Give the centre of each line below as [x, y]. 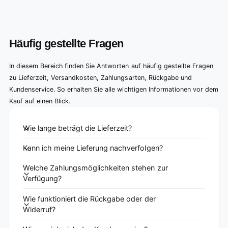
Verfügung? [42, 179]
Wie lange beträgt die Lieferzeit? [78, 128]
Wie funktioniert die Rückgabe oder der [89, 198]
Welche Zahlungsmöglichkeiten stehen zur [95, 168]
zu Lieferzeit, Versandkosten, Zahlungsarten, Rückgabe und [101, 77]
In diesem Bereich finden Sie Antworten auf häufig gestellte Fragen [111, 66]
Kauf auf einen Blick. [40, 101]
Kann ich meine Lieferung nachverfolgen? [93, 148]
